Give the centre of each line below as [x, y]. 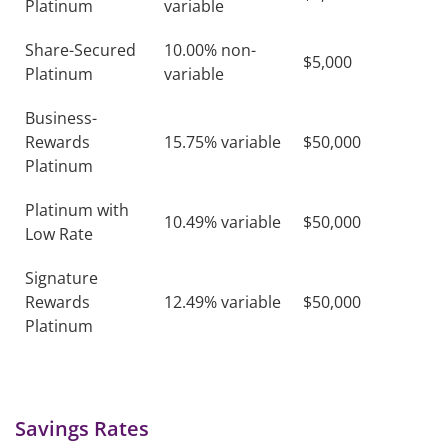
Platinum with [77, 210]
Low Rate [59, 234]
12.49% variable [222, 302]
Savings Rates [82, 428]
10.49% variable [222, 222]
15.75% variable [222, 142]
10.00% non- [210, 50]
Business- [61, 118]
